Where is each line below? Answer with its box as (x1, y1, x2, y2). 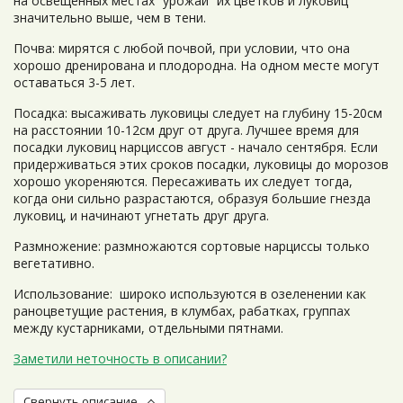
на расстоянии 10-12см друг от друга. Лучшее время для (13, 121, 359, 139)
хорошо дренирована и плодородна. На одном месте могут (13, 57, 380, 74)
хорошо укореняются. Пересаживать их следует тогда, (13, 173, 353, 190)
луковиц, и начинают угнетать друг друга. (13, 207, 273, 224)
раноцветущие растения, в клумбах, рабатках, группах (13, 302, 350, 319)
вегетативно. (13, 255, 94, 272)
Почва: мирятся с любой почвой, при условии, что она (13, 40, 350, 57)
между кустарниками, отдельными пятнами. (13, 319, 287, 336)
